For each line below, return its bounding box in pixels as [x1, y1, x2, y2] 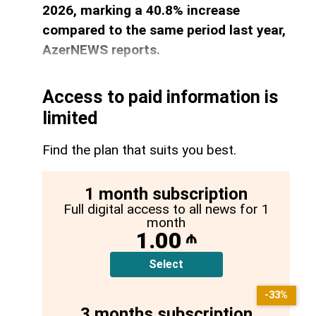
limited [42, 108, 97, 129]
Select [149, 257, 183, 272]
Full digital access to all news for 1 [63, 201, 269, 218]
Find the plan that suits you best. [42, 142, 236, 159]
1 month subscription [85, 184, 248, 205]
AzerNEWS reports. [42, 41, 160, 58]
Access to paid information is [42, 87, 279, 108]
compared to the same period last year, [42, 21, 286, 38]
